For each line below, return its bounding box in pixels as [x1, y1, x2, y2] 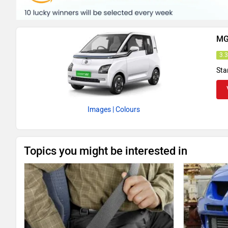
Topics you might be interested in [24, 144, 187, 158]
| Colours [112, 105, 140, 115]
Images [88, 105, 111, 115]
